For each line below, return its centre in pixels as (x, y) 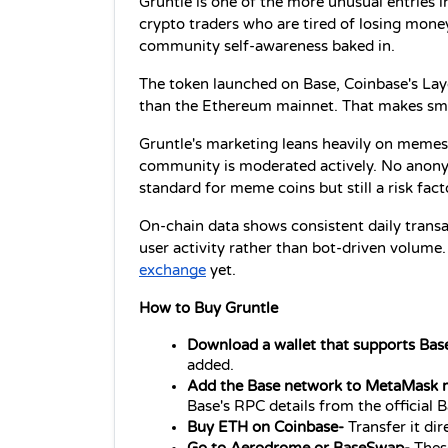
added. (210, 365)
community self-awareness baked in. (267, 46)
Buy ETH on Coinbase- (267, 427)
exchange (172, 270)
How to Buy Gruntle (208, 308)
